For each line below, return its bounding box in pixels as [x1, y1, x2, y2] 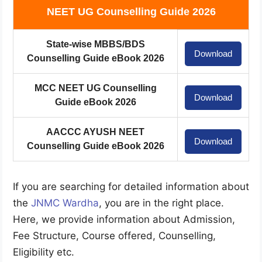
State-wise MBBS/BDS [46, 39, 145, 50]
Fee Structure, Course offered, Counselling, [13, 230, 216, 242]
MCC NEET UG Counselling [34, 83, 157, 94]
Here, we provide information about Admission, [13, 213, 235, 226]
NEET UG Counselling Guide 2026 [46, 6, 216, 18]
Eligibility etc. [13, 246, 74, 258]
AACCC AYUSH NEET [46, 127, 144, 137]
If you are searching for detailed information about [13, 181, 249, 193]
